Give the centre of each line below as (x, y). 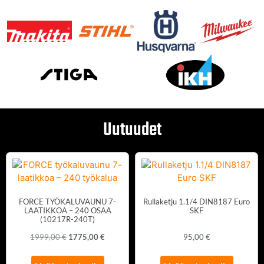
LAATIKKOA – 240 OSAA (67, 210)
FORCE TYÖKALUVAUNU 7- (67, 201)
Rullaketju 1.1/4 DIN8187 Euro (197, 201)
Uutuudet (132, 130)
